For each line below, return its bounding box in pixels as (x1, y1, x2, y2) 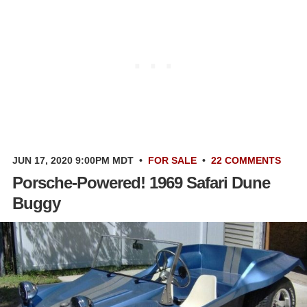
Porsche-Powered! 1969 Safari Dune (12, 173, 270, 192)
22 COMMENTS (211, 154, 281, 166)
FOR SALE (148, 154, 197, 166)
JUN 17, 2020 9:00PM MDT (12, 154, 134, 166)
